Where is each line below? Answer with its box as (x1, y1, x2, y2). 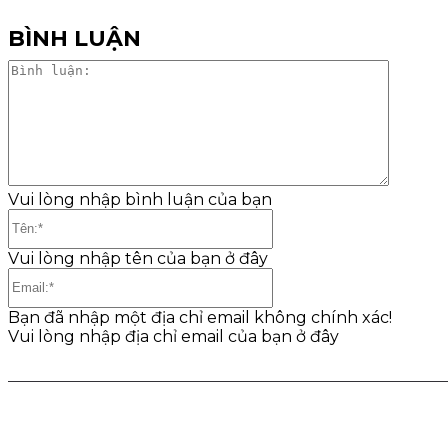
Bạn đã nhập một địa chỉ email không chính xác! (8, 307, 392, 327)
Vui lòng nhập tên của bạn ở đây (8, 248, 268, 268)
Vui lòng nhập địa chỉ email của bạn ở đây (8, 326, 339, 346)
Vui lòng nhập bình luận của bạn (8, 189, 272, 209)
